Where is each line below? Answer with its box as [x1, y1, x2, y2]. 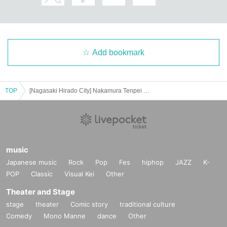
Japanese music [6, 158, 57, 166]
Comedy [6, 211, 32, 220]
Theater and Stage [6, 186, 75, 197]
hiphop [142, 158, 164, 166]
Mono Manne [44, 211, 86, 220]
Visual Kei [64, 169, 94, 178]
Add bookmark [92, 48, 144, 57]
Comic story [70, 200, 108, 208]
